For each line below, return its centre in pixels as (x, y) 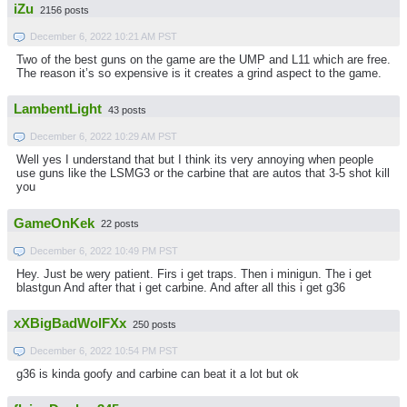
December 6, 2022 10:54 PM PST (104, 350)
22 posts (120, 224)
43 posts (127, 110)
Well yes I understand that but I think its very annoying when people (195, 160)
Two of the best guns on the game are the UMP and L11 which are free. (203, 59)
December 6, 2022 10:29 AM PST (104, 137)
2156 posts (65, 10)
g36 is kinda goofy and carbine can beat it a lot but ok (158, 373)
